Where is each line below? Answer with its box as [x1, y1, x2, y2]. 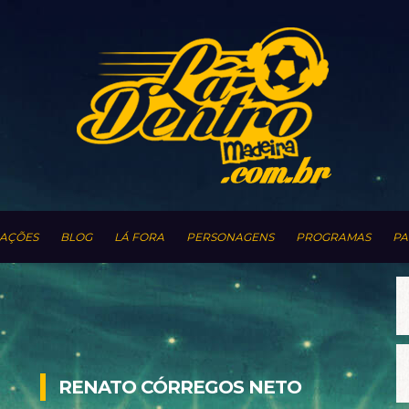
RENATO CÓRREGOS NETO [58, 376, 301, 398]
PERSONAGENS [186, 230, 274, 244]
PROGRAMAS [296, 230, 371, 244]
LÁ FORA [114, 230, 164, 244]
